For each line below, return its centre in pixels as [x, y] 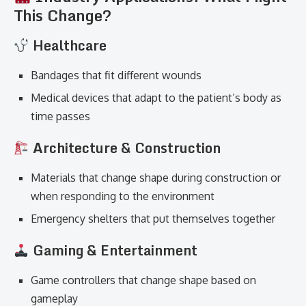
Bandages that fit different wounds [116, 75]
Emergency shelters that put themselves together [153, 219]
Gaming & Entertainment [113, 250]
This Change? [62, 15]
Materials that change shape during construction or [156, 178]
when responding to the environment [123, 196]
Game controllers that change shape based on [143, 280]
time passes [60, 116]
